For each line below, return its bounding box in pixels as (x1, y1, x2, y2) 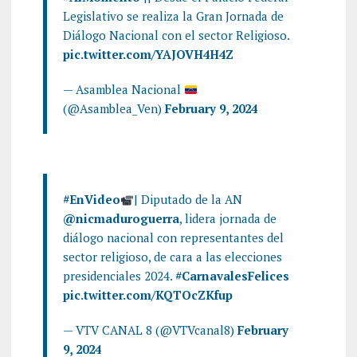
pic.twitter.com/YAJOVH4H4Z (62, 46, 233, 62)
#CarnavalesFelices (175, 268, 289, 284)
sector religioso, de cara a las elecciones (62, 249, 282, 265)
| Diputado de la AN (133, 191, 242, 207)
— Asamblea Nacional (62, 81, 184, 97)
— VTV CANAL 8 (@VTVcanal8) (62, 322, 237, 338)
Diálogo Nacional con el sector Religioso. (62, 27, 289, 43)
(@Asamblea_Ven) (62, 100, 165, 116)
